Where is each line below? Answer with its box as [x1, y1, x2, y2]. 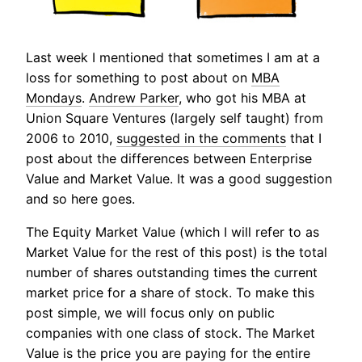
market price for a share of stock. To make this [26, 284, 314, 301]
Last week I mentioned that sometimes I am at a [26, 48, 320, 65]
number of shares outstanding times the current [26, 263, 318, 280]
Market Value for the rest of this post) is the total [26, 243, 327, 260]
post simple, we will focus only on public [26, 304, 275, 321]
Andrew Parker [89, 89, 179, 106]
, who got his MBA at [179, 89, 306, 106]
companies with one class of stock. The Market [26, 324, 315, 341]
